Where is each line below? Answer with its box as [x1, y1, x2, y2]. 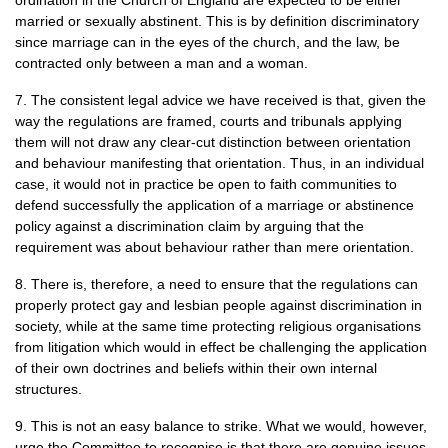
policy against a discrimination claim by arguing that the [15, 218, 364, 234]
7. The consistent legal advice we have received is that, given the [15, 92, 426, 108]
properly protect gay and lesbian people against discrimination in [15, 297, 422, 313]
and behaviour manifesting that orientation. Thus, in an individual [15, 155, 424, 171]
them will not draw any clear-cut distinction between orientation [15, 134, 411, 150]
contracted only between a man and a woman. [15, 55, 308, 71]
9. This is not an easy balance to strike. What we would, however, [15, 418, 427, 434]
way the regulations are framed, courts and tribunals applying [15, 113, 402, 129]
